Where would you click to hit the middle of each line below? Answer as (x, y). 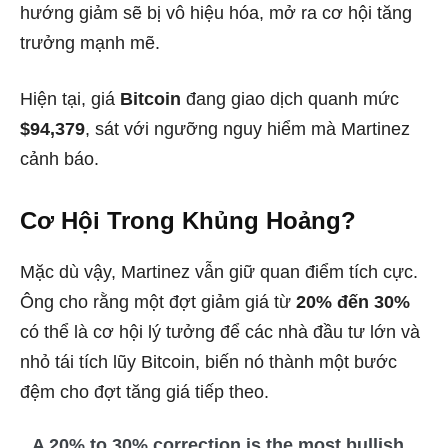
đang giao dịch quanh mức (290, 98)
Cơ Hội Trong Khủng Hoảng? (188, 220)
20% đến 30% (353, 301)
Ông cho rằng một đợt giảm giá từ (158, 301)
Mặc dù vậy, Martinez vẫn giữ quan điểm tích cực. (219, 271)
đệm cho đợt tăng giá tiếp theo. (144, 391)
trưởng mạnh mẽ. (90, 42)
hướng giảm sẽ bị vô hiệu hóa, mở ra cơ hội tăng (216, 12)
